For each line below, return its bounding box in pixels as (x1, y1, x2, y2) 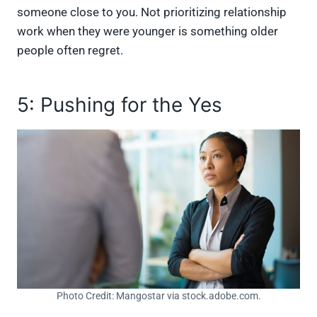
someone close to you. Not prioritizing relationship (17, 5, 287, 20)
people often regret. (17, 43, 123, 58)
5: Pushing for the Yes (17, 93, 228, 117)
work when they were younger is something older (17, 24, 278, 39)
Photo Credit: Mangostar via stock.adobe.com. (56, 290, 261, 302)
